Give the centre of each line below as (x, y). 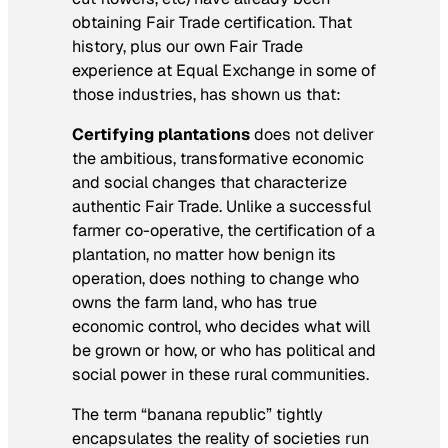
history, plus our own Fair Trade (187, 46)
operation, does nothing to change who (215, 278)
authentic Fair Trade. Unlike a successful (221, 206)
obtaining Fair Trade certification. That (212, 22)
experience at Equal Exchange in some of (224, 70)
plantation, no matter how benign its (204, 254)
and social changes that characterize (209, 182)
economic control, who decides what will (221, 326)
